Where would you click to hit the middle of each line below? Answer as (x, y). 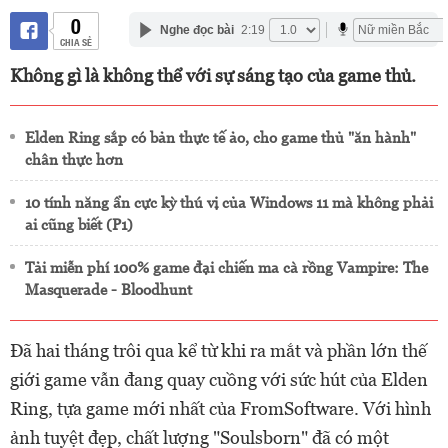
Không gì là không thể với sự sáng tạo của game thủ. (213, 75)
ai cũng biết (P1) (79, 224)
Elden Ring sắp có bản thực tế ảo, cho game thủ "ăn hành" (220, 137)
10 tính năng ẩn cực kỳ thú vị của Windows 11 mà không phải (229, 202)
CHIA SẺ (75, 41)
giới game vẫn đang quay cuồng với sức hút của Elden (219, 379)
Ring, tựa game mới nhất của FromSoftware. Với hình (220, 408)
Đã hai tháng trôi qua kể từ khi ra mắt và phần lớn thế (218, 350)
